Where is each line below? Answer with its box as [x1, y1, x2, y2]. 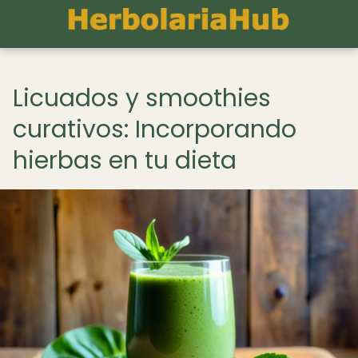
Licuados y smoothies [13, 82, 271, 115]
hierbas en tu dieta [13, 144, 237, 177]
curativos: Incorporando [13, 113, 296, 146]
